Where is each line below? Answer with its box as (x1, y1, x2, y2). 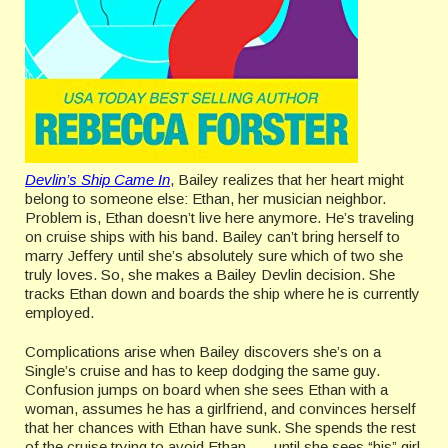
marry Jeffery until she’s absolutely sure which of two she (25, 247, 403, 264)
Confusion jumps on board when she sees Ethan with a (25, 381, 388, 398)
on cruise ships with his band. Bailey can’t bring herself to (25, 228, 400, 245)
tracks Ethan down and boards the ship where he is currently (25, 285, 420, 302)
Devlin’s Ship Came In (25, 171, 170, 188)
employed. (25, 304, 94, 321)
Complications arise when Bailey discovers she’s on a (25, 343, 381, 360)
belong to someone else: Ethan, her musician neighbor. (25, 190, 386, 207)
